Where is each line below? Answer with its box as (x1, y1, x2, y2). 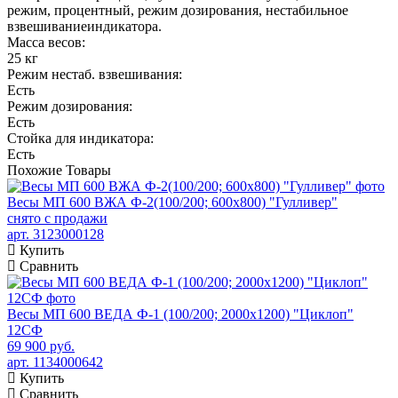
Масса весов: (7, 35, 85, 50)
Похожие (7, 163, 66, 178)
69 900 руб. (7, 338, 75, 354)
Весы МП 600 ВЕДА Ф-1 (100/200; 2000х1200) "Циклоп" (7, 306, 354, 322)
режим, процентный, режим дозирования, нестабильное (7, 3, 348, 18)
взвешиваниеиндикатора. (7, 19, 162, 34)
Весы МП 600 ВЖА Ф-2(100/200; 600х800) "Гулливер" (7, 195, 338, 210)
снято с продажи (7, 211, 107, 226)
